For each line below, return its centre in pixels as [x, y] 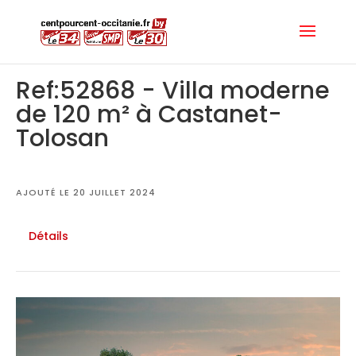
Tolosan [62, 138]
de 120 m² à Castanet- [149, 114]
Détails [48, 236]
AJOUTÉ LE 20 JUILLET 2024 [86, 192]
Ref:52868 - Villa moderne [173, 91]
